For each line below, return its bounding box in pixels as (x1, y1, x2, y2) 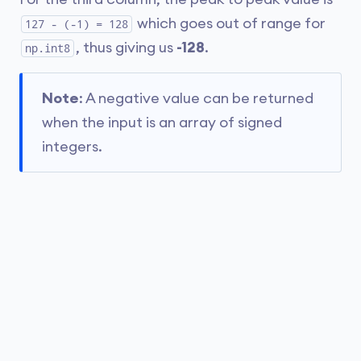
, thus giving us (76, 40, 176, 55)
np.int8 (25, 42, 70, 55)
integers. (42, 139, 102, 154)
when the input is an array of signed (42, 115, 282, 130)
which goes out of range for (134, 16, 326, 31)
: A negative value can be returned (79, 91, 313, 106)
